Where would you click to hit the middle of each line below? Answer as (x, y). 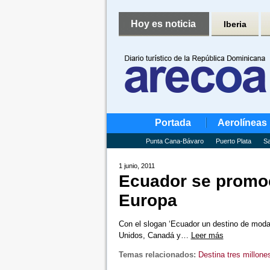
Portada (173, 123)
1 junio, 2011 (137, 166)
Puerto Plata (233, 141)
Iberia (235, 24)
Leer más (207, 235)
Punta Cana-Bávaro (174, 141)
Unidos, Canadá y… (155, 235)
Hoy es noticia (163, 24)
